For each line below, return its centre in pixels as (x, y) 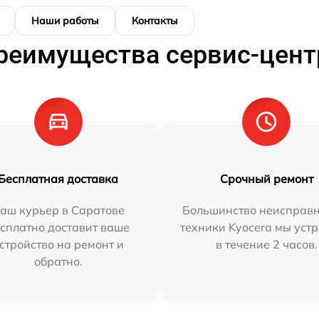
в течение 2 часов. (266, 245)
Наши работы (65, 21)
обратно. (58, 262)
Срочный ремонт (266, 179)
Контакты (155, 21)
